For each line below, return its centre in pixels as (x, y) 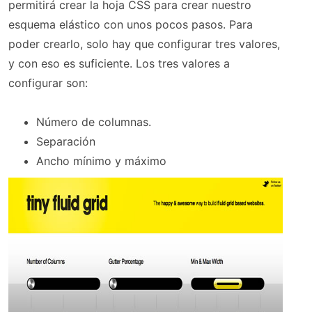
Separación (66, 142)
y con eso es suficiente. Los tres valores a (119, 64)
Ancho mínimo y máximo (101, 161)
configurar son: (48, 83)
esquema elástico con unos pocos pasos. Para (131, 25)
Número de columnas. (94, 122)
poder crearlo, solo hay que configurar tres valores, (144, 44)
